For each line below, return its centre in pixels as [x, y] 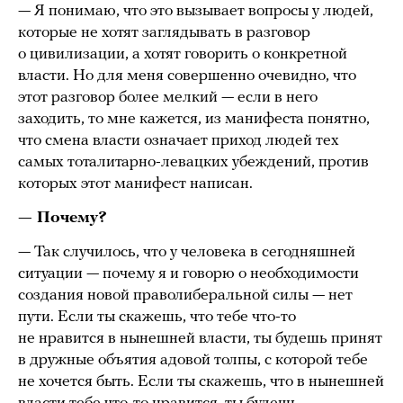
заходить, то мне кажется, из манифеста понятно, [194, 120]
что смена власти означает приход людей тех [179, 141]
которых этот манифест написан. [135, 184]
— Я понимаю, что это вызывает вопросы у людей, [196, 12]
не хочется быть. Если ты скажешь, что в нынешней [201, 382]
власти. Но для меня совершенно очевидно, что [187, 76]
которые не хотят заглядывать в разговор [164, 33]
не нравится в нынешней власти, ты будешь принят [200, 339]
